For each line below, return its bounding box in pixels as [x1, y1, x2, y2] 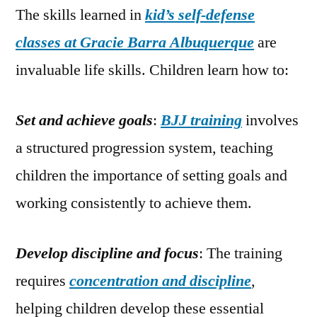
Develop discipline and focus [16, 243, 199, 264]
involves [242, 110, 299, 131]
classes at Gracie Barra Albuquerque [16, 33, 254, 53]
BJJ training [161, 110, 242, 131]
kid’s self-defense [145, 5, 255, 25]
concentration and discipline [69, 271, 251, 292]
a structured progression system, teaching [16, 138, 273, 158]
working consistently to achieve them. [16, 193, 252, 214]
